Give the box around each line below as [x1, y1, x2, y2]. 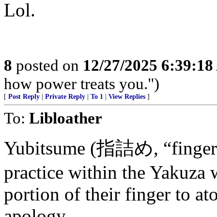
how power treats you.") [4, 75, 159, 93]
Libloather [29, 109, 102, 127]
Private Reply [45, 93, 85, 100]
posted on [12, 56, 83, 74]
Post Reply [8, 93, 40, 100]
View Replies [108, 93, 145, 100]
